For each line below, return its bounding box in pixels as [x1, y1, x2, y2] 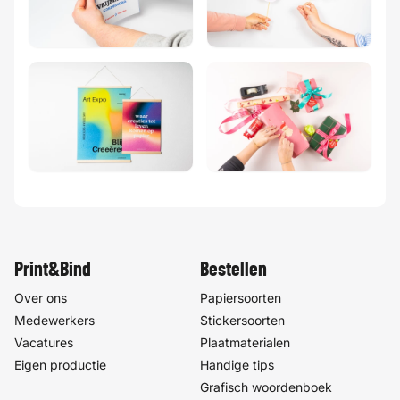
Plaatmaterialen [200, 334, 290, 350]
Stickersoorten [200, 312, 285, 328]
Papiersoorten [200, 289, 281, 305]
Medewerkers [14, 312, 95, 328]
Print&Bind [14, 259, 91, 279]
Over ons [14, 289, 67, 305]
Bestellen [200, 259, 267, 279]
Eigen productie [14, 356, 106, 372]
